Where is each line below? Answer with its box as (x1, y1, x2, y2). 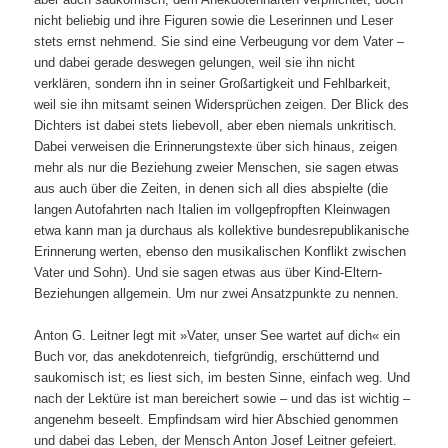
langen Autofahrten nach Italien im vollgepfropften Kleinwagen (34, 201, 391, 217)
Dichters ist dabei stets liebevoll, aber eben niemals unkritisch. (34, 117, 398, 133)
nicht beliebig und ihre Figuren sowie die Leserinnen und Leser (34, 12, 394, 28)
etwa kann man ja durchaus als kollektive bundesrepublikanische (34, 222, 410, 238)
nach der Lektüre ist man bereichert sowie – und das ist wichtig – (34, 390, 411, 406)
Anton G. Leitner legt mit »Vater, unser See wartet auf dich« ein (34, 327, 401, 343)
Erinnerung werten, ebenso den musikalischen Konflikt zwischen (34, 243, 407, 259)
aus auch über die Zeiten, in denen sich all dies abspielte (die (34, 180, 389, 196)
